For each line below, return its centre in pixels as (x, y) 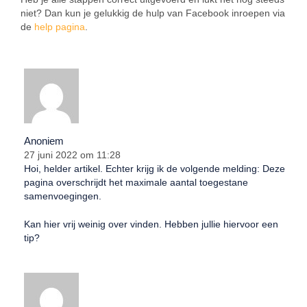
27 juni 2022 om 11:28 (72, 155)
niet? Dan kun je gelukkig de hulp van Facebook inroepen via (153, 13)
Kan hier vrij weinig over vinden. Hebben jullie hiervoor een (151, 224)
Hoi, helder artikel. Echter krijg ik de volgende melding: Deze (155, 169)
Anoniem (44, 141)
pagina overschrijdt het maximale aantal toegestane (136, 183)
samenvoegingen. (63, 196)
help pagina (60, 27)
